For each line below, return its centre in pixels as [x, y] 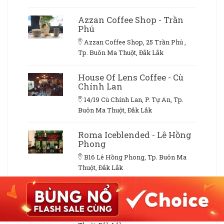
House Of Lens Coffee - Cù [131, 77]
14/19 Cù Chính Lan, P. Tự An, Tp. [134, 99]
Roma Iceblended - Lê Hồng [135, 134]
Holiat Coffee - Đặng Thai [131, 192]
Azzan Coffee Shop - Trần [131, 19]
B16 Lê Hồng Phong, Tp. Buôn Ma [135, 157]
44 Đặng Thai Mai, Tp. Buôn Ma [132, 214]
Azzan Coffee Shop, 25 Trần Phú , [135, 42]
